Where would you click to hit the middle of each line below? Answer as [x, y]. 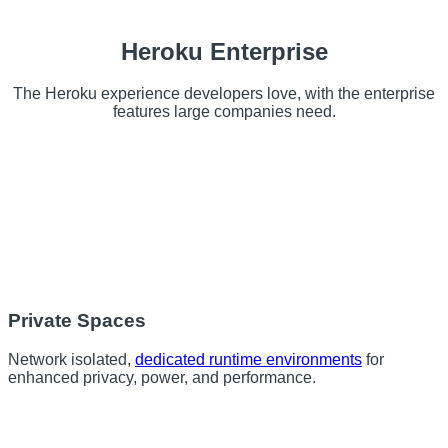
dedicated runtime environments [248, 359]
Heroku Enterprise [224, 51]
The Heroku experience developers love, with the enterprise [224, 94]
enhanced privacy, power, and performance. [162, 377]
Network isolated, [71, 359]
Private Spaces [77, 321]
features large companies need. [224, 112]
